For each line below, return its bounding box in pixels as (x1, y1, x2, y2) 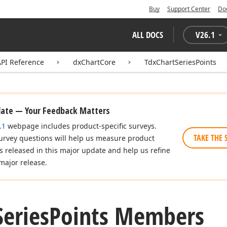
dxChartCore (73, 57, 116, 67)
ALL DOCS (132, 29, 163, 41)
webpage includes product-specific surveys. (6, 121, 157, 131)
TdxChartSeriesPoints (144, 57, 216, 67)
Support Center (167, 5, 210, 13)
